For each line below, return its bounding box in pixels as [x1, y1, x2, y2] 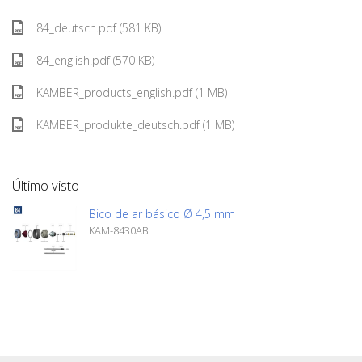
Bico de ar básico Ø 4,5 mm [89, 206, 235, 221]
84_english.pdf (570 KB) [36, 53, 154, 68]
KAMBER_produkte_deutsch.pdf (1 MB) [36, 117, 234, 133]
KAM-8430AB [89, 223, 149, 238]
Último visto [12, 177, 79, 195]
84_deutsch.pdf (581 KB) [36, 20, 161, 36]
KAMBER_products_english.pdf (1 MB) [36, 85, 227, 100]
